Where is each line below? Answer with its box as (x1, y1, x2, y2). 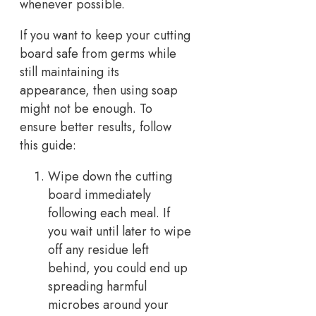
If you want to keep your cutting (20, 25, 190, 44)
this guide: (20, 135, 76, 154)
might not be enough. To (20, 99, 152, 118)
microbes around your (48, 295, 169, 314)
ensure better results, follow (20, 117, 171, 136)
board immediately (48, 185, 151, 204)
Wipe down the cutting (48, 166, 172, 186)
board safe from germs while (20, 44, 176, 63)
